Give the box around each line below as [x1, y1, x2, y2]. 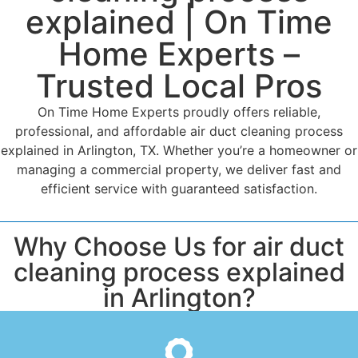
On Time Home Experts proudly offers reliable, [38, 103, 320, 120]
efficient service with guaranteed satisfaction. [41, 180, 317, 197]
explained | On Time [26, 2, 332, 42]
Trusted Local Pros [36, 66, 322, 105]
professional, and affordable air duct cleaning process [15, 122, 343, 139]
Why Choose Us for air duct [14, 230, 344, 262]
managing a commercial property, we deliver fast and [17, 161, 341, 177]
